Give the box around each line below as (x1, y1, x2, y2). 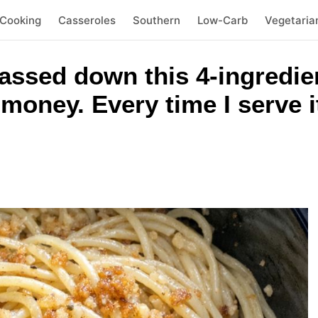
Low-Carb (197, 13, 248, 27)
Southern (132, 13, 180, 27)
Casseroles (57, 13, 116, 27)
